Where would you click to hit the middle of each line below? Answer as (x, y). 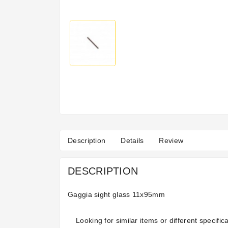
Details (132, 141)
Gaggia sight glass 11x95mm (116, 195)
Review (171, 141)
